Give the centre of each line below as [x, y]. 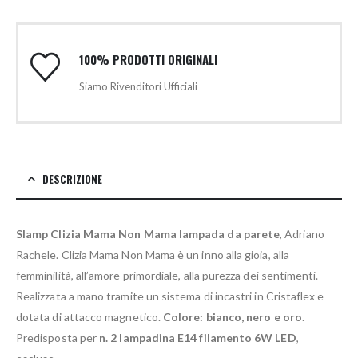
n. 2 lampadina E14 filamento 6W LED [198, 338]
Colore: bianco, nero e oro [233, 317]
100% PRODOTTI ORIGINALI [148, 60]
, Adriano [302, 234]
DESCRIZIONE [72, 179]
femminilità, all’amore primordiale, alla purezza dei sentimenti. [167, 276]
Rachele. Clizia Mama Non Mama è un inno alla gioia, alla [153, 255]
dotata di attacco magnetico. [90, 317]
